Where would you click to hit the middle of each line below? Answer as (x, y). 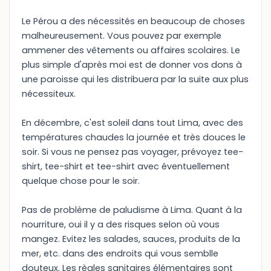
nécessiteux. (49, 94)
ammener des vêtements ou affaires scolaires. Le (131, 50)
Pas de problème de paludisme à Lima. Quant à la (132, 210)
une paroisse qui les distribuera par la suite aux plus (135, 79)
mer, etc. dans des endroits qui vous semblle (120, 253)
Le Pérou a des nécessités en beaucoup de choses (133, 21)
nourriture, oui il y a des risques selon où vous (121, 224)
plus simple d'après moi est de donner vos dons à (132, 65)
